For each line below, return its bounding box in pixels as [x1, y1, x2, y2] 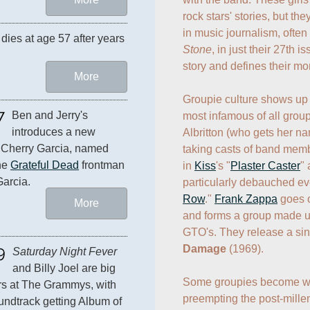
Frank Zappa [215, 192, 277, 205]
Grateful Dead [10, 159, 79, 172]
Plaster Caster [230, 159, 300, 172]
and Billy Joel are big [12, 262, 116, 275]
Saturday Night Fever [12, 246, 117, 258]
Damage [183, 242, 226, 255]
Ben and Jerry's [12, 109, 88, 122]
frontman [79, 159, 125, 172]
